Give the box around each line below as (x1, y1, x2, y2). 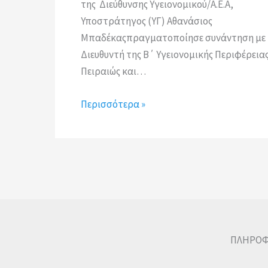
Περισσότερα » (80, 98, 145, 111)
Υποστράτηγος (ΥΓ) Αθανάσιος (80, 14, 212, 28)
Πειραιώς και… (80, 65, 146, 78)
